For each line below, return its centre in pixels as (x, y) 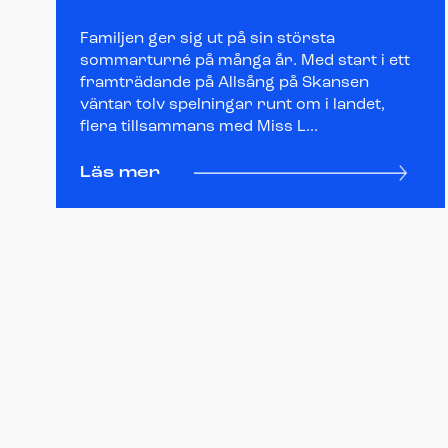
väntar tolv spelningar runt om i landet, (232, 104)
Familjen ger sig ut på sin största (207, 38)
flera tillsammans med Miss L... (199, 126)
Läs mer (120, 172)
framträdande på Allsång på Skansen (224, 82)
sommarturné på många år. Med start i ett (245, 60)
